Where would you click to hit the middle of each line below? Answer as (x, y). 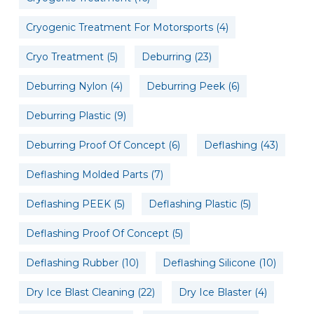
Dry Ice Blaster (215, 292)
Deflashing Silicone (209, 262)
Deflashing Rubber (72, 262)
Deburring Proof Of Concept (95, 145)
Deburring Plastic (68, 115)
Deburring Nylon (66, 86)
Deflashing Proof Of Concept (97, 233)
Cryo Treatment (64, 56)
